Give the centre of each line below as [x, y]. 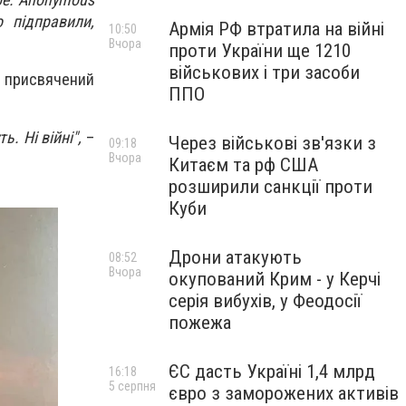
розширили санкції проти [271, 187]
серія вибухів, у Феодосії [265, 301]
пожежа [200, 323]
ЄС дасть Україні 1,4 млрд [272, 372]
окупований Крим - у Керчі [275, 279]
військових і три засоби [264, 72]
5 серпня [132, 386]
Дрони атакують [235, 257]
